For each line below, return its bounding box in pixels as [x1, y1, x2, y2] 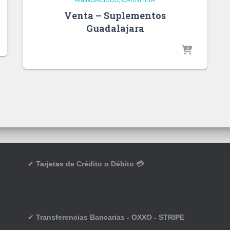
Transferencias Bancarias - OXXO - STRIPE [34, 213, 184, 221]
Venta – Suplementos [64, 9, 166, 22]
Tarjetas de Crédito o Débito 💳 [36, 160, 146, 168]
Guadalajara [86, 22, 144, 34]
